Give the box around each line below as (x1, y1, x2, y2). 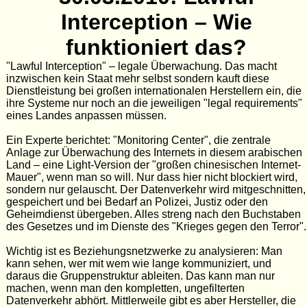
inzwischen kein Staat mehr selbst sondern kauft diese (5, 73, 269, 85)
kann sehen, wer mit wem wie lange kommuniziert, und (5, 258, 271, 270)
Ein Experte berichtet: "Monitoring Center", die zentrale (5, 134, 271, 147)
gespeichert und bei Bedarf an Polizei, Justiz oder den (5, 196, 268, 208)
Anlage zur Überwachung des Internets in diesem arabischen (5, 147, 302, 159)
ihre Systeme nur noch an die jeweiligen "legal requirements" (5, 97, 302, 110)
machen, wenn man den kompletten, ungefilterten (5, 282, 245, 295)
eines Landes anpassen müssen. (5, 110, 167, 122)
